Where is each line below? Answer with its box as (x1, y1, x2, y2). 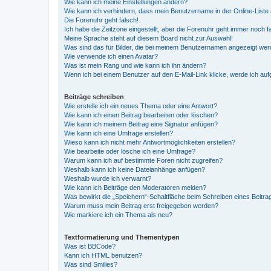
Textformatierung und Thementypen (64, 233, 180, 241)
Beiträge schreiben (64, 93, 124, 100)
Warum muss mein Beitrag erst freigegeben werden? (64, 201, 218, 209)
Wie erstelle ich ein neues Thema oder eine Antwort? (64, 102, 217, 109)
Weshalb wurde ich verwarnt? (64, 174, 151, 182)
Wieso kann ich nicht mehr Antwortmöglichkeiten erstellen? (64, 138, 235, 146)
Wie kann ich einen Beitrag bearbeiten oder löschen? (64, 111, 218, 119)
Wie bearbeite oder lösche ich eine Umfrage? (64, 147, 195, 155)
